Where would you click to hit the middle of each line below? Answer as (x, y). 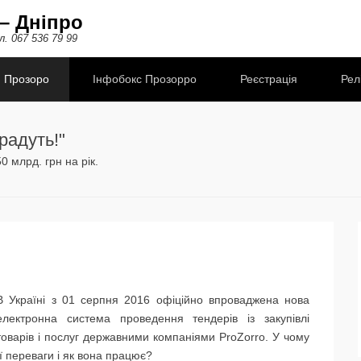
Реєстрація (269, 79)
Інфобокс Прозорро (145, 79)
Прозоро (27, 79)
